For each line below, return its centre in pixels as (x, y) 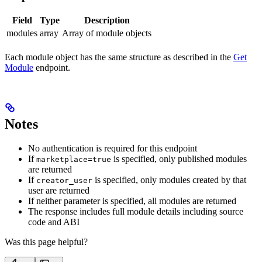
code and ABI (54, 222)
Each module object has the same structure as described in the (119, 57)
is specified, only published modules (179, 159)
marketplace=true (74, 160)
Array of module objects (107, 33)
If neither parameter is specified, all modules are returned (132, 201)
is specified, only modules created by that (169, 180)
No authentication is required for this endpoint (113, 149)
